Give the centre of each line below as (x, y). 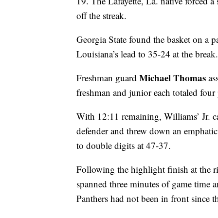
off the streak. (101, 16)
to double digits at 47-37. (124, 145)
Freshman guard (108, 78)
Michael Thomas (173, 78)
